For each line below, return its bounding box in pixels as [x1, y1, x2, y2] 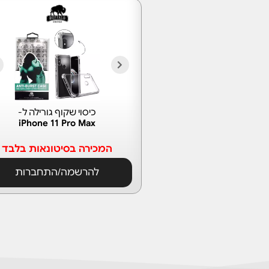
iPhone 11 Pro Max [19, 118, 96, 128]
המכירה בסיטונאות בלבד [2, 143, 113, 155]
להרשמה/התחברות [15, 166, 100, 178]
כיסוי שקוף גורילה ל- [18, 107, 97, 118]
